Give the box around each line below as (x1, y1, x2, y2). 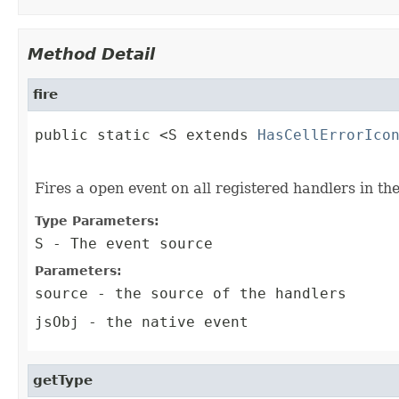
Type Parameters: (35, 214, 159, 229)
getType (33, 372, 93, 389)
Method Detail (28, 45, 155, 64)
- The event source (44, 235, 213, 253)
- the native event (79, 313, 248, 331)
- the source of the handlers (88, 285, 346, 303)
